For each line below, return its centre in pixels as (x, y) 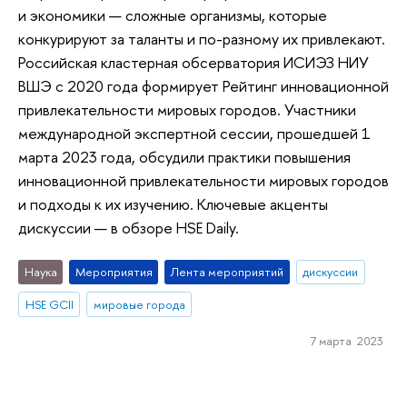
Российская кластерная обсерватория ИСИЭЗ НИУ (194, 62)
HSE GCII (49, 305)
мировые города (139, 305)
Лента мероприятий (227, 272)
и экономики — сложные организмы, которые (173, 15)
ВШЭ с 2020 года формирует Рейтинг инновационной (203, 85)
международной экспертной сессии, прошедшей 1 (194, 133)
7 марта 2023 (346, 341)
